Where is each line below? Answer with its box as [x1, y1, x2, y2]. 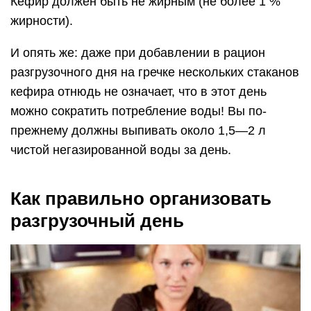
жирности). [10, 14, 73, 28]
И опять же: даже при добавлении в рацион [10, 46, 265, 60]
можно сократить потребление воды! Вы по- [10, 104, 267, 119]
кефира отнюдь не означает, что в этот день [10, 85, 267, 99]
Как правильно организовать [10, 188, 271, 210]
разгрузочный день [10, 210, 184, 232]
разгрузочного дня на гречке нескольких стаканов [10, 65, 299, 80]
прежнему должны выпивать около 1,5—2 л [10, 124, 266, 138]
